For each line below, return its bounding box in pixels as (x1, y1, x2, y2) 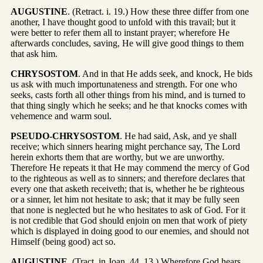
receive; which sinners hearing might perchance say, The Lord (11, 141, 240, 151)
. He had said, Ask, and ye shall (120, 130, 237, 141)
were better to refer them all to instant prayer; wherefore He (11, 27, 230, 38)
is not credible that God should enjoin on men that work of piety (11, 215, 247, 225)
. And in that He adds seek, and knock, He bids (78, 68, 252, 79)
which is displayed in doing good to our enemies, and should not (11, 225, 249, 236)
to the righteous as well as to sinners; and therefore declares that (11, 173, 245, 183)
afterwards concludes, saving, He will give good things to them (11, 38, 244, 48)
